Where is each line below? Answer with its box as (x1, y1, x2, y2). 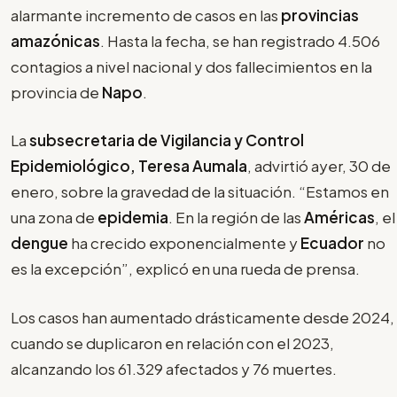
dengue (11, 233, 71, 253)
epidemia (97, 207, 168, 228)
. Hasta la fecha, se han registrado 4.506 (100, 30, 380, 51)
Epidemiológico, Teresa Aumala (11, 156, 247, 176)
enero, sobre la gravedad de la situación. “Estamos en (11, 182, 389, 202)
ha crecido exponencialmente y (71, 233, 300, 253)
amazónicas (11, 30, 100, 51)
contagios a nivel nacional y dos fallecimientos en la (11, 56, 372, 76)
